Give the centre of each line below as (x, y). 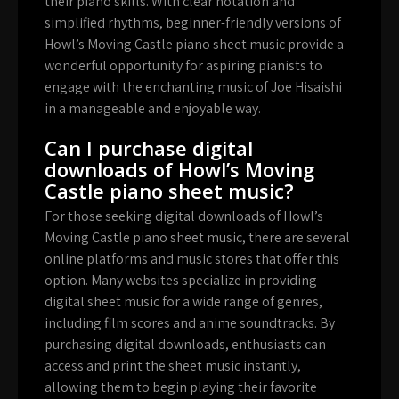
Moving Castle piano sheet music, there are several (197, 237)
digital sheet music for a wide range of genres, (183, 301)
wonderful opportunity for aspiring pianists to (183, 65)
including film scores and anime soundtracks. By (190, 322)
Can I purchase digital (149, 147)
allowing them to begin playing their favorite (181, 387)
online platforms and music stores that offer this (192, 258)
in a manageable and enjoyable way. (153, 108)
